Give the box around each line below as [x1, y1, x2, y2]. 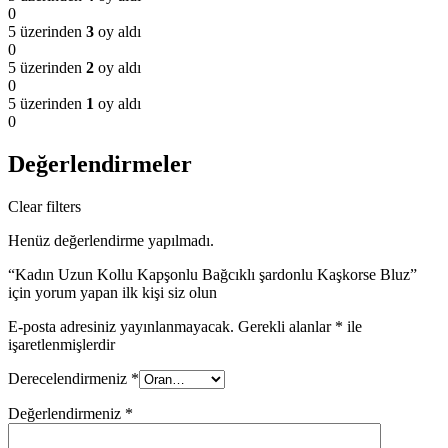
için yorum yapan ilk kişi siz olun [8, 284, 217, 302]
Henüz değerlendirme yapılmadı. [8, 232, 214, 250]
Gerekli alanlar [238, 318, 335, 336]
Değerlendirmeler [8, 151, 192, 178]
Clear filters [8, 198, 81, 216]
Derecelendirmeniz [8, 370, 131, 388]
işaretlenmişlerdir [8, 336, 115, 354]
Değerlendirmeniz [8, 405, 125, 423]
